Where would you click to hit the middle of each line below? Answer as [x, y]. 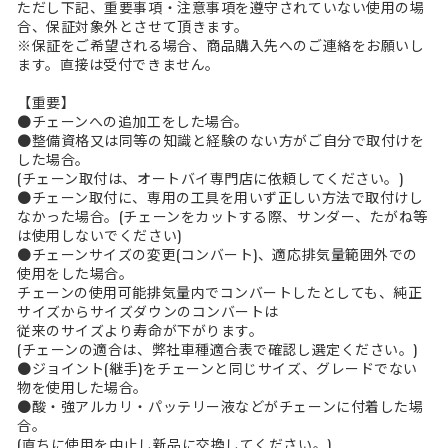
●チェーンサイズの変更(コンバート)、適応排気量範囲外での [217, 254]
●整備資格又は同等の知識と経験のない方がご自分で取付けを [221, 140]
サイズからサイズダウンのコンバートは [148, 311]
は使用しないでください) [99, 235]
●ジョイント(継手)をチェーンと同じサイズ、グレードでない [217, 368]
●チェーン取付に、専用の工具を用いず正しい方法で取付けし [220, 197]
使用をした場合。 [75, 273]
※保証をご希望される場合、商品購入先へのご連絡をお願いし [221, 45]
